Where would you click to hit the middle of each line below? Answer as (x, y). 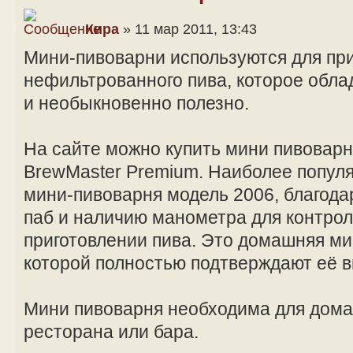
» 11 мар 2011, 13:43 (188, 29)
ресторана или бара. (111, 331)
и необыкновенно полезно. (136, 103)
